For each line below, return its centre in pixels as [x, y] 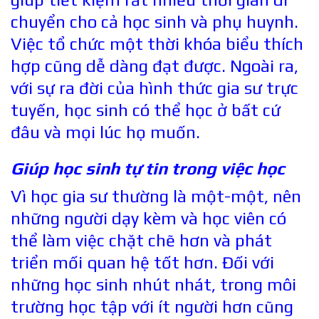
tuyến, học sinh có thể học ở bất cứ [146, 110]
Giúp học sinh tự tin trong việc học [148, 169]
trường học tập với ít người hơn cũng [152, 307]
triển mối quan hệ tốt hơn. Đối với [142, 263]
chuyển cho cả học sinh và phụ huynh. [155, 21]
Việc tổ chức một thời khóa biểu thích [157, 43]
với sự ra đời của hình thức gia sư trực [155, 88]
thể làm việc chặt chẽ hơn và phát [141, 241]
